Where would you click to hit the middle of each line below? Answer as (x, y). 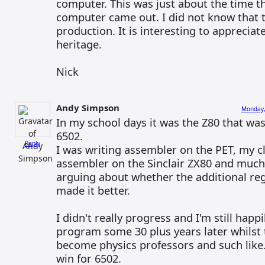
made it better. (93, 190)
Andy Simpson (88, 108)
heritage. (79, 44)
